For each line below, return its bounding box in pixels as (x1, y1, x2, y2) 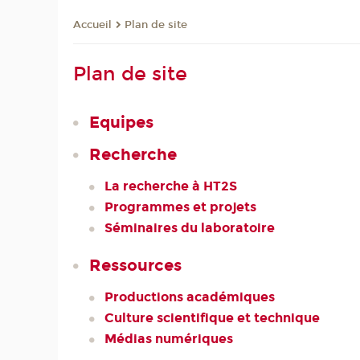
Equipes (88, 112, 153, 132)
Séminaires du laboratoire (104, 220, 276, 236)
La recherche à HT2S (104, 178, 238, 194)
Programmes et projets (104, 199, 257, 215)
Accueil (73, 18, 112, 32)
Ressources (88, 255, 182, 275)
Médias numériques (104, 331, 234, 347)
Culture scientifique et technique (104, 310, 321, 326)
